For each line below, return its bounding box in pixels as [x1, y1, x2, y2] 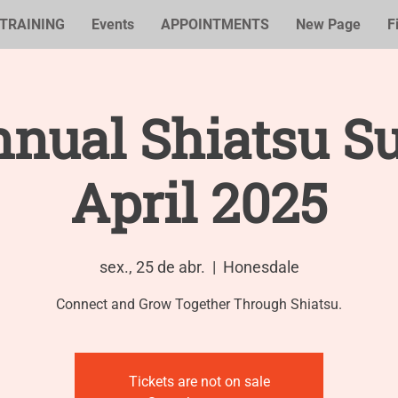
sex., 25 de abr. [99, 258, 205, 276]
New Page [295, 16, 361, 33]
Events [91, 16, 134, 33]
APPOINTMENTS [160, 16, 269, 33]
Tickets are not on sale [128, 373, 270, 390]
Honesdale [222, 258, 299, 276]
